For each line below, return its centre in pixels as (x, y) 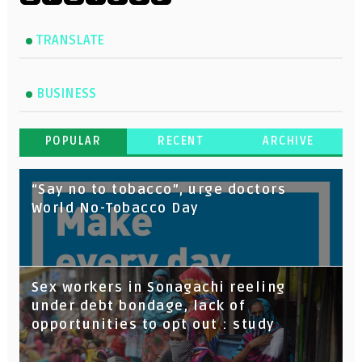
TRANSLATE (70, 41)
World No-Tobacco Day (115, 209)
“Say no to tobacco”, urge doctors (159, 190)
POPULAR (73, 141)
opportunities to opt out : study (153, 325)
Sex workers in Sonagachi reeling (158, 288)
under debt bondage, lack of (139, 307)
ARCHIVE (288, 141)
